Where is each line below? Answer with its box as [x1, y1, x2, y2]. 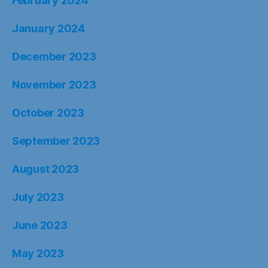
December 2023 [12, 50, 96, 63]
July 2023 [12, 191, 64, 204]
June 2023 [12, 219, 68, 232]
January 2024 [12, 22, 85, 35]
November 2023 [12, 78, 96, 92]
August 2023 [12, 163, 80, 176]
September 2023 [12, 135, 100, 148]
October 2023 [12, 106, 84, 120]
